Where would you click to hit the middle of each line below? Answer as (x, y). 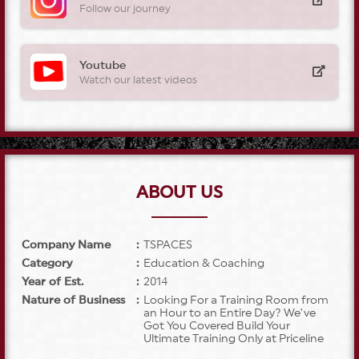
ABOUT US (179, 193)
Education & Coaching (204, 263)
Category (47, 263)
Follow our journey (125, 9)
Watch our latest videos (138, 80)
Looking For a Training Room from (236, 300)
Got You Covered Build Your (217, 326)
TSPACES (168, 245)
